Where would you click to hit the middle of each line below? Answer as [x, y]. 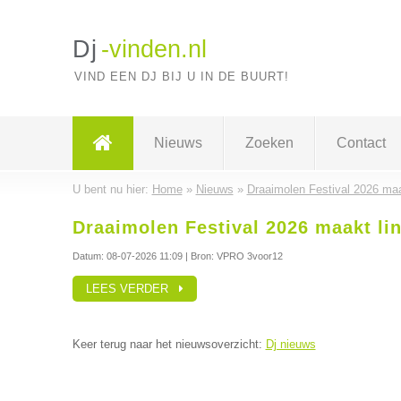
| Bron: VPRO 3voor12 [232, 256]
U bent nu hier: [112, 189]
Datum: [89, 256]
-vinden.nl [154, 49]
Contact [361, 143]
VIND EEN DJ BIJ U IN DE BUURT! [181, 77]
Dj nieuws [290, 344]
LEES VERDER [132, 289]
